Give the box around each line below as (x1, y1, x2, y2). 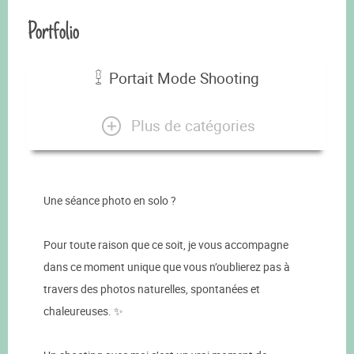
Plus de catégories (130, 115, 255, 136)
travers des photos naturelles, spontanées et (43, 281, 260, 297)
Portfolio (28, 13, 79, 49)
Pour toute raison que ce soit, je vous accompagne (43, 237, 288, 253)
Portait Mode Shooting (108, 67, 259, 88)
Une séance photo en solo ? (43, 193, 176, 209)
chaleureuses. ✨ (43, 303, 123, 319)
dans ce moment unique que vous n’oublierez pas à (43, 259, 290, 275)
